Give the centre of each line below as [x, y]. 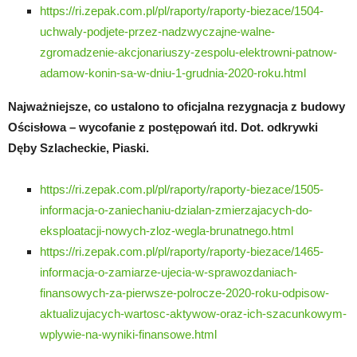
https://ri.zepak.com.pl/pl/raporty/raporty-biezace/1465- [182, 251]
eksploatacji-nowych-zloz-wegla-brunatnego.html [167, 230]
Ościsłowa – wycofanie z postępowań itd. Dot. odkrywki [163, 127]
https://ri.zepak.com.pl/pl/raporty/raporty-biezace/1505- [182, 189]
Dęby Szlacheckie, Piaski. [78, 147]
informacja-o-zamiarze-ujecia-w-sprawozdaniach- [169, 272]
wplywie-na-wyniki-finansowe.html [128, 334]
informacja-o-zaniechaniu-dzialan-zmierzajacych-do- [176, 210]
